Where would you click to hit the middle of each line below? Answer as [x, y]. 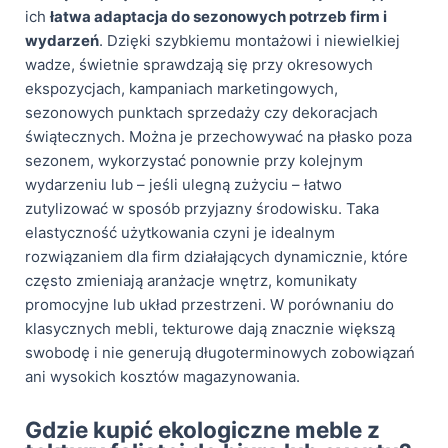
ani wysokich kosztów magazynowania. [162, 376]
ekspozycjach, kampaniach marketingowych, [181, 88]
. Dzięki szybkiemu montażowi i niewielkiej [249, 40]
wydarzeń [62, 40]
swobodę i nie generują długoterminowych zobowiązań [220, 352]
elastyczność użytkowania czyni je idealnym [180, 232]
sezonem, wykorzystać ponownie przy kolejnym [194, 160]
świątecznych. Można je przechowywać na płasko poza [218, 136]
